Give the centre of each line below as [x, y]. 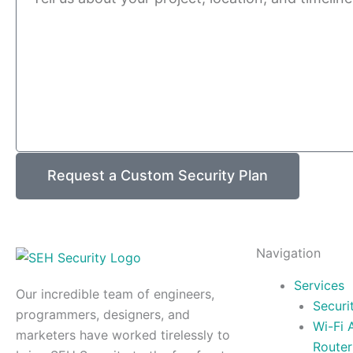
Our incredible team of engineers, [115, 294]
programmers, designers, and [103, 315]
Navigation [288, 253]
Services [319, 285]
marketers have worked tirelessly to [123, 335]
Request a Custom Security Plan [158, 175]
